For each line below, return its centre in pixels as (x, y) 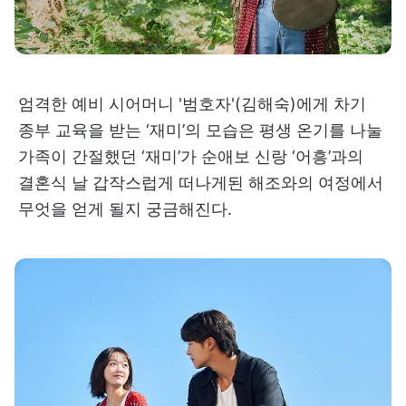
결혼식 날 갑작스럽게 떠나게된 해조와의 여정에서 (201, 182)
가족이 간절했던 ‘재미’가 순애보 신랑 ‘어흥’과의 (191, 156)
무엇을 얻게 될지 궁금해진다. (125, 208)
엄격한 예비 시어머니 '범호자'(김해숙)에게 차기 (192, 103)
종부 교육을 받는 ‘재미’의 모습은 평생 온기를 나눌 (200, 130)
